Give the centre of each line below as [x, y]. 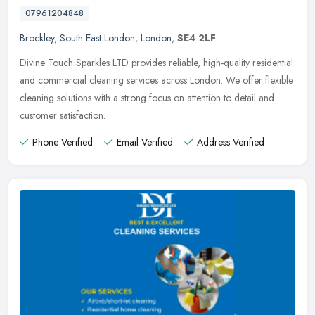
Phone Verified [63, 142]
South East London [97, 38]
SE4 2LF [197, 38]
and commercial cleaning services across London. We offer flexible [156, 80]
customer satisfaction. [63, 115]
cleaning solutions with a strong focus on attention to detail [138, 97]
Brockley [37, 38]
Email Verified [145, 142]
